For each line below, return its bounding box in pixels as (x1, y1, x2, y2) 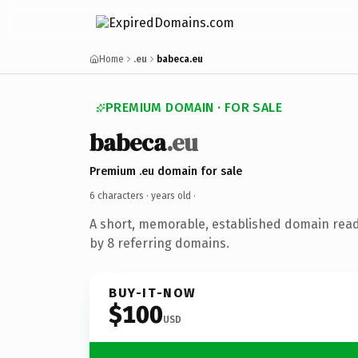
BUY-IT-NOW (109, 284, 197, 300)
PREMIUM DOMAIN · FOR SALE (105, 100, 282, 115)
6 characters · (89, 189, 151, 201)
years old (151, 189, 191, 201)
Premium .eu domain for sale (89, 164, 242, 178)
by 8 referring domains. (89, 235, 229, 251)
